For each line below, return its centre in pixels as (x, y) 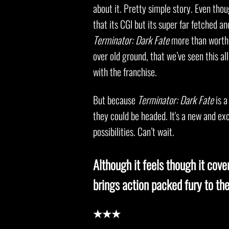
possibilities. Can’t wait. (134, 131)
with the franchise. (126, 72)
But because (115, 100)
